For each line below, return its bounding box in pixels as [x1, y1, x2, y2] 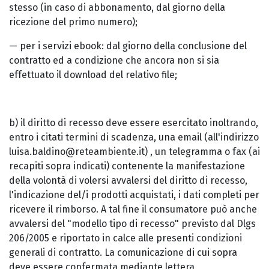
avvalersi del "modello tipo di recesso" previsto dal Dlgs [9, 218, 256, 229]
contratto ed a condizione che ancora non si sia [9, 55, 219, 66]
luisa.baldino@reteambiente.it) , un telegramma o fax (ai [9, 146, 260, 157]
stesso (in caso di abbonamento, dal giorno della [9, 2, 225, 13]
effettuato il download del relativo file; [9, 69, 177, 80]
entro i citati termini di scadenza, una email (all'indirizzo [9, 131, 259, 143]
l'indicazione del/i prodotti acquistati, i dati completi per [9, 189, 259, 201]
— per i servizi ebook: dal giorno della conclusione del [9, 40, 247, 52]
